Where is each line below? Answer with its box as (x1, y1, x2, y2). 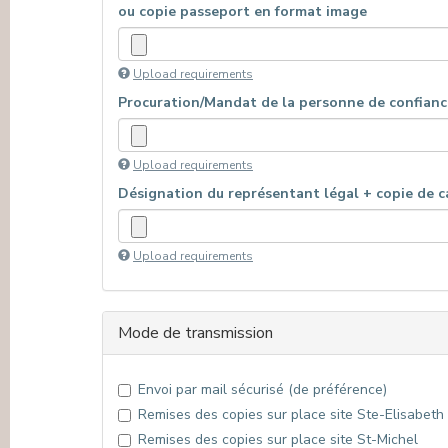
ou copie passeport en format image (118, 2, 367, 21)
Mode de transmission (118, 322, 273, 344)
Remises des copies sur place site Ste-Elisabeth (138, 405, 444, 424)
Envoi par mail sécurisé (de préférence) (138, 380, 387, 399)
